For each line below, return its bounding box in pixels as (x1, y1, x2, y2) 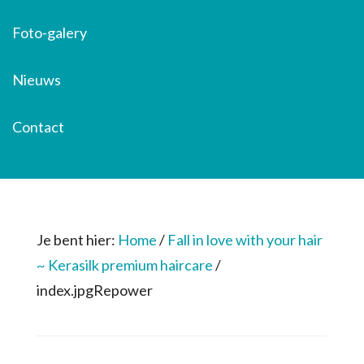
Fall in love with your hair (167, 231, 323, 249)
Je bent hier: (36, 231, 118, 249)
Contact (12, 118, 64, 136)
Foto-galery (12, 24, 87, 41)
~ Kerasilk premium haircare (36, 256, 213, 274)
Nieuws (12, 71, 61, 89)
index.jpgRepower (36, 281, 153, 299)
